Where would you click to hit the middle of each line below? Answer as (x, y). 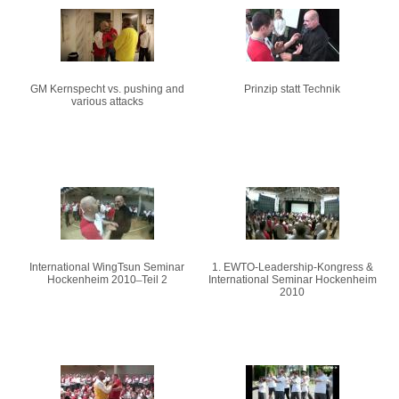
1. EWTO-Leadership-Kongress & (292, 267)
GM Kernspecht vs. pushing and (107, 89)
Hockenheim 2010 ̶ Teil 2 (107, 280)
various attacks (107, 102)
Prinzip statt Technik (292, 89)
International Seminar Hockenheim (292, 280)
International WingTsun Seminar (107, 267)
